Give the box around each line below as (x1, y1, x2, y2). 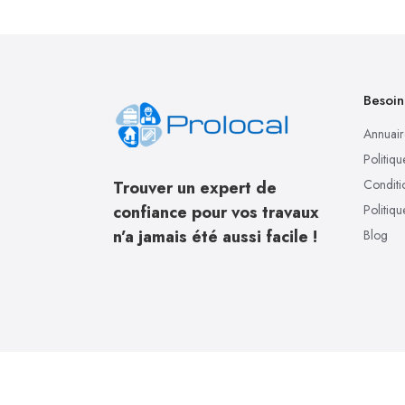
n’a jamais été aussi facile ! (113, 225, 317, 250)
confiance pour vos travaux (113, 201, 319, 225)
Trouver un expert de (113, 176, 277, 201)
